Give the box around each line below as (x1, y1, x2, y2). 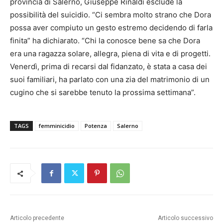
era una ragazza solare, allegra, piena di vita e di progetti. (10, 49, 211, 59)
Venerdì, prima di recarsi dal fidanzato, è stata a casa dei (10, 62, 207, 72)
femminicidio (39, 122, 75, 130)
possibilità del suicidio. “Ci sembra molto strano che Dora (10, 10, 211, 20)
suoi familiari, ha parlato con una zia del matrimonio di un (10, 75, 210, 85)
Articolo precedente (10, 215, 64, 222)
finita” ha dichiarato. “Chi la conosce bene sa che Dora (10, 36, 200, 46)
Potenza (85, 122, 107, 130)
